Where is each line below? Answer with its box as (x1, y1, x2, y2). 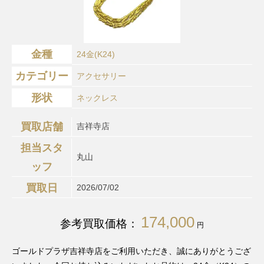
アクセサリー (77, 71, 126, 81)
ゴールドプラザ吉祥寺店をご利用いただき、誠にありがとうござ (12, 246, 251, 256)
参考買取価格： (60, 217, 138, 230)
